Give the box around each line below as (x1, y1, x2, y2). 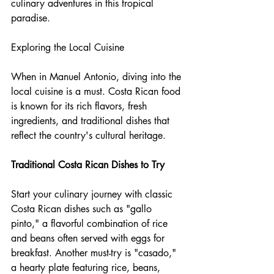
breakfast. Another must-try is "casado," (11, 246, 179, 260)
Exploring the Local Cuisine (11, 41, 124, 54)
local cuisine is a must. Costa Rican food (11, 85, 183, 98)
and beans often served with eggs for (11, 232, 168, 245)
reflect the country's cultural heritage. (11, 129, 166, 143)
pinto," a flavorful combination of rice (11, 217, 171, 231)
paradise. (11, 12, 50, 25)
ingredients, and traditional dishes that (11, 114, 172, 128)
